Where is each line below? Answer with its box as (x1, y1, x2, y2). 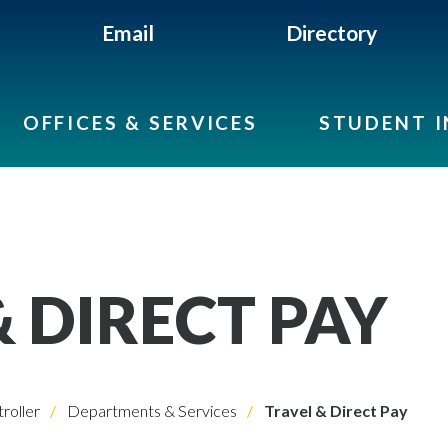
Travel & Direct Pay (261, 401, 408, 420)
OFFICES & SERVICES (22, 111, 258, 134)
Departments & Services (64, 401, 237, 420)
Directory (286, 20, 378, 45)
